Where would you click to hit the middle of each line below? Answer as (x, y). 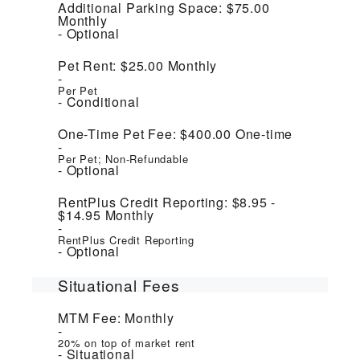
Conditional (101, 102)
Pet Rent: (88, 66)
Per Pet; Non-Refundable (123, 159)
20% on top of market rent (127, 343)
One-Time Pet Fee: (117, 134)
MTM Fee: (90, 318)
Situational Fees (119, 285)
